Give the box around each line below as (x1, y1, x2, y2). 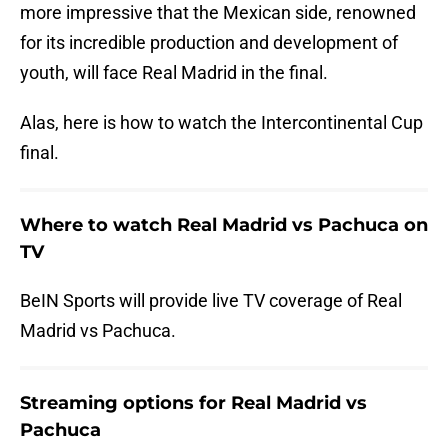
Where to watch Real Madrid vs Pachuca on (20, 214, 428, 237)
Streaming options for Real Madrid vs (20, 392, 367, 415)
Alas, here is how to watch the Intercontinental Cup (20, 112, 423, 134)
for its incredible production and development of (20, 32, 398, 54)
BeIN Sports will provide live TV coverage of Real (20, 290, 402, 312)
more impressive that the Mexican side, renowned (20, 2, 416, 24)
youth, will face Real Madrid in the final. (20, 62, 328, 84)
